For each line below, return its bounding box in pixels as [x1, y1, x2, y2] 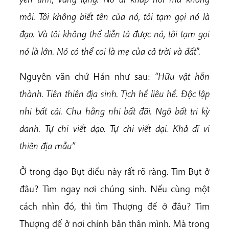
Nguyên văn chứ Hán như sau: [19, 70, 155, 83]
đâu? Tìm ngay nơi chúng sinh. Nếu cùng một [19, 182, 210, 195]
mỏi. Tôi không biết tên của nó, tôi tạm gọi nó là [19, 10, 210, 23]
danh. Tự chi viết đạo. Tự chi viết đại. [19, 122, 169, 135]
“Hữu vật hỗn [154, 70, 210, 83]
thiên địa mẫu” [19, 140, 75, 152]
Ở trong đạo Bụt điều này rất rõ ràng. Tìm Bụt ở [19, 165, 210, 177]
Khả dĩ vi [172, 122, 210, 135]
